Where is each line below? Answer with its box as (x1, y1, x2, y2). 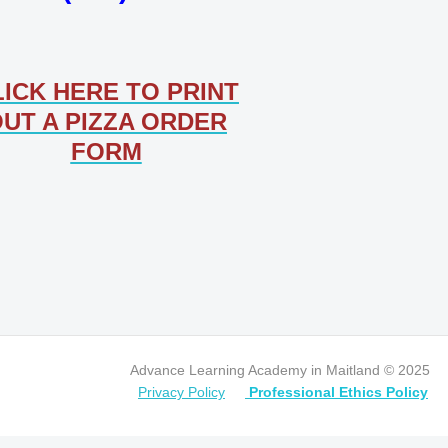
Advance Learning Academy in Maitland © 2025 (130, 362, 430, 378)
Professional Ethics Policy (249, 384, 428, 400)
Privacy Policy (138, 384, 225, 400)
